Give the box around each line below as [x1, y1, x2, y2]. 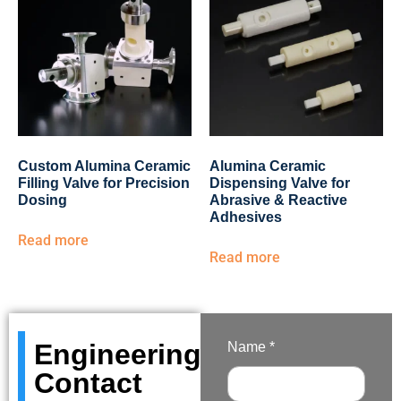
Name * [227, 339, 275, 354]
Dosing [18, 192, 67, 208]
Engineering [34, 338, 201, 371]
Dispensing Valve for [209, 175, 350, 191]
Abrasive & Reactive [209, 192, 347, 208]
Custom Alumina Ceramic [18, 158, 191, 174]
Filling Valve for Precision [18, 175, 190, 191]
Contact [34, 367, 142, 399]
